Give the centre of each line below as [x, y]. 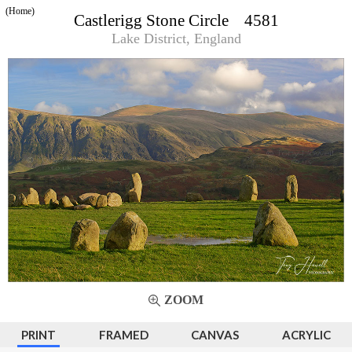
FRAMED [123, 335]
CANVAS [215, 335]
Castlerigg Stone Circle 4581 [176, 21]
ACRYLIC [306, 335]
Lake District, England [176, 39]
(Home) [20, 11]
